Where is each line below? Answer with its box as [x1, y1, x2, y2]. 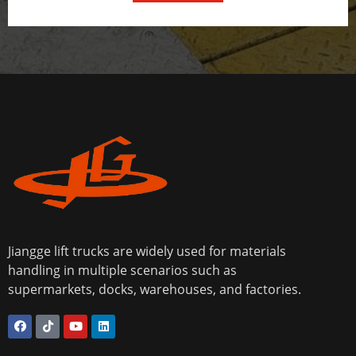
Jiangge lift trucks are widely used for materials [8, 242, 286, 260]
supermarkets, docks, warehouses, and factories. [8, 280, 301, 298]
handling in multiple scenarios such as [8, 261, 237, 279]
